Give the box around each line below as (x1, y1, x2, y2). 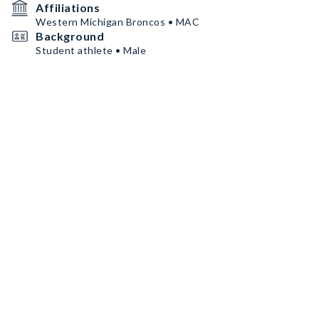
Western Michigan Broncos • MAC (36, 16, 199, 28)
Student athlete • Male (36, 44, 146, 56)
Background (36, 29, 104, 43)
